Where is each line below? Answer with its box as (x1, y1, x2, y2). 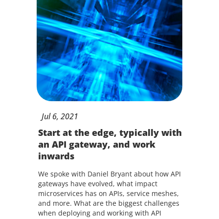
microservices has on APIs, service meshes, (38, 189, 179, 198)
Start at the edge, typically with (38, 127, 182, 138)
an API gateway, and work (38, 138, 155, 150)
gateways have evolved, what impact (38, 179, 157, 188)
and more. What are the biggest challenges (38, 198, 179, 208)
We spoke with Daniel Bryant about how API (38, 169, 181, 178)
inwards (38, 150, 74, 162)
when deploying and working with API (38, 208, 161, 218)
